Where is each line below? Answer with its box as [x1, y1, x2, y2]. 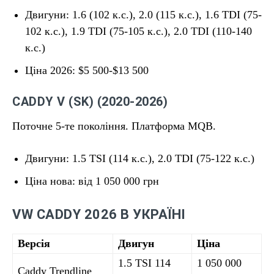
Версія [18, 237, 50, 250]
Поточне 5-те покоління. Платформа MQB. [12, 120, 216, 132]
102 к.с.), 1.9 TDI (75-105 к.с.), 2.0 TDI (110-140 [25, 25, 252, 37]
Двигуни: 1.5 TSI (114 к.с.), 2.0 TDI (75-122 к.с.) [25, 152, 254, 165]
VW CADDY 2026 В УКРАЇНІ [12, 207, 186, 222]
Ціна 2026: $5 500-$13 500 [25, 64, 149, 76]
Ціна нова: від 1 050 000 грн [25, 175, 159, 187]
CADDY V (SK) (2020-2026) [12, 94, 168, 109]
